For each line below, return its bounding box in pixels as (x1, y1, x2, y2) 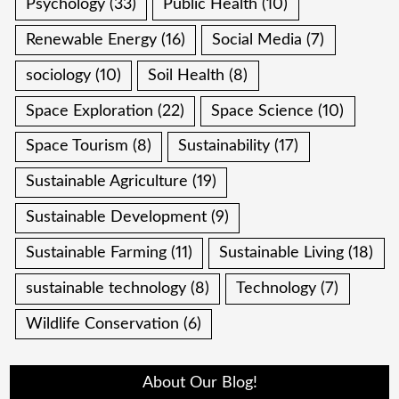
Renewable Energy (26, 31, 158, 48)
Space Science (211, 102, 314, 119)
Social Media (212, 31, 303, 48)
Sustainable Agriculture (26, 174, 189, 191)
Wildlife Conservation (26, 315, 180, 332)
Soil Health (148, 67, 225, 84)
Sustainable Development (26, 209, 208, 226)
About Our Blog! (142, 374, 257, 391)
